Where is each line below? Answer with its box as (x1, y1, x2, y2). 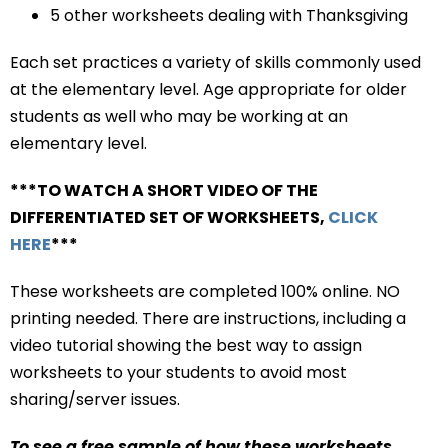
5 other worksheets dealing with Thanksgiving (50, 3, 408, 27)
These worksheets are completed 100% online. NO (10, 279, 400, 303)
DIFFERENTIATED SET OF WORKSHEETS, (10, 205, 328, 229)
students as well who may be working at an (10, 104, 348, 128)
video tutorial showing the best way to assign (10, 333, 362, 357)
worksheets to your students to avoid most (10, 360, 347, 384)
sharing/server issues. (10, 387, 180, 411)
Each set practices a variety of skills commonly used (10, 50, 421, 74)
